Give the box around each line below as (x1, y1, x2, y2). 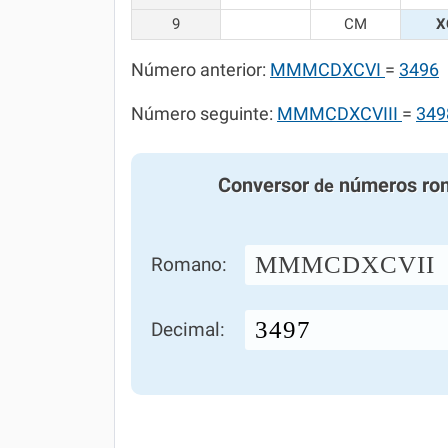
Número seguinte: (131, 104, 277, 124)
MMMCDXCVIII (277, 104, 402, 124)
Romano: (151, 253, 227, 276)
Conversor (217, 173, 314, 197)
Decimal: (151, 318, 225, 341)
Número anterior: (131, 60, 270, 80)
